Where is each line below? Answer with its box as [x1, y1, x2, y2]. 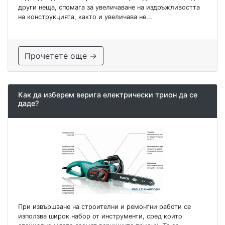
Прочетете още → [25, 51, 97, 61]
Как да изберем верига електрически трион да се [18, 90, 197, 99]
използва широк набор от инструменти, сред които [18, 212, 182, 220]
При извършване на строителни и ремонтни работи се [18, 203, 191, 211]
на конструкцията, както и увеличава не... [18, 13, 152, 21]
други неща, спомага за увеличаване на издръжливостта [18, 4, 200, 12]
